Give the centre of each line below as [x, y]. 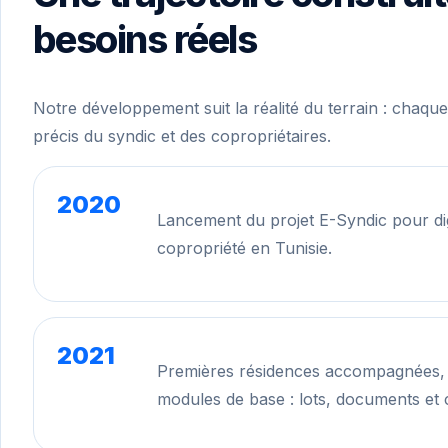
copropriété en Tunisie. [244, 247]
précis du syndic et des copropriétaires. [182, 135]
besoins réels [145, 39]
